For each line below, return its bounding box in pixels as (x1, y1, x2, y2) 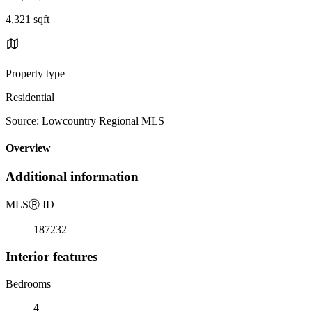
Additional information (6, 169, 139, 185)
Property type (6, 67, 65, 79)
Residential (6, 91, 54, 103)
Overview (6, 142, 51, 155)
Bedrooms (6, 277, 51, 290)
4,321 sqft (6, 13, 49, 25)
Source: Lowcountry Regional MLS (6, 114, 164, 127)
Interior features (6, 249, 97, 264)
